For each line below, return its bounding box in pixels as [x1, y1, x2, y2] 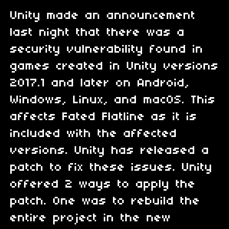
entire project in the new [10, 212, 171, 224]
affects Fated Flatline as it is [10, 110, 197, 123]
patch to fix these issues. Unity [10, 161, 213, 174]
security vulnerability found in [10, 43, 203, 56]
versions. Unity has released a [10, 144, 210, 157]
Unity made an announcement [10, 9, 196, 22]
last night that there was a [10, 26, 185, 39]
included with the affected [10, 127, 177, 140]
